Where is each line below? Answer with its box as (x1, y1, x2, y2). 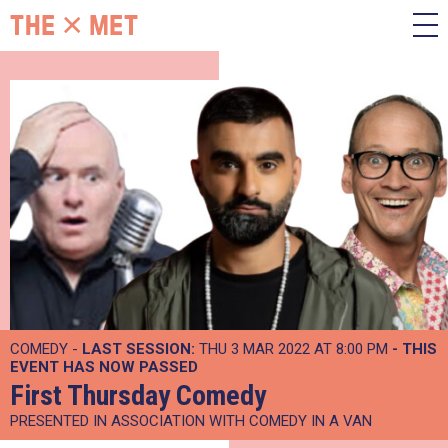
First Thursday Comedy (10, 379, 266, 412)
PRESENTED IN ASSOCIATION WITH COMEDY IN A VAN (10, 412, 372, 430)
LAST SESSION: (82, 340, 195, 358)
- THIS (392, 340, 437, 358)
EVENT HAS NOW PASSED (10, 358, 198, 376)
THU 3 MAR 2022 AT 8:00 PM (195, 340, 392, 358)
